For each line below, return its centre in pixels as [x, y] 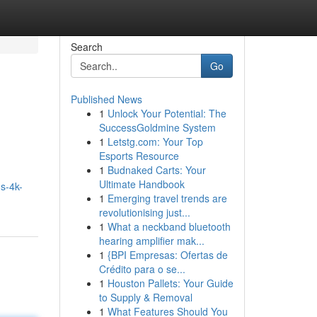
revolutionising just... [144, 212]
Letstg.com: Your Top [155, 142]
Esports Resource [139, 156]
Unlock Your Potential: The [167, 113]
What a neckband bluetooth [169, 226]
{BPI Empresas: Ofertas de [167, 255]
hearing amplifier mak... [151, 241]
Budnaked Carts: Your [156, 170]
